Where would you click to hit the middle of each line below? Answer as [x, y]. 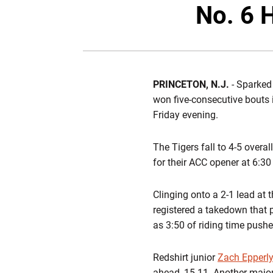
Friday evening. [186, 115]
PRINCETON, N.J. [191, 84]
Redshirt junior [185, 257]
